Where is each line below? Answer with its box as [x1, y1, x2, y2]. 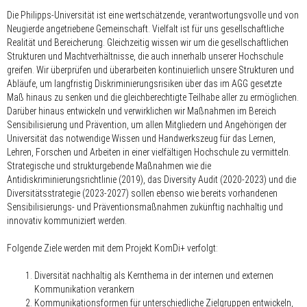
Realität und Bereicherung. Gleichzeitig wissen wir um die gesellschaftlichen [7, 36, 288, 48]
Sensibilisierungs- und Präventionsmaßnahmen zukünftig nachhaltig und [7, 201, 283, 212]
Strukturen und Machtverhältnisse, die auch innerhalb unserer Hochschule [7, 50, 283, 62]
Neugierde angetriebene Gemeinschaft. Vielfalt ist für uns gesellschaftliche [7, 23, 284, 34]
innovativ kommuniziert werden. [7, 214, 127, 226]
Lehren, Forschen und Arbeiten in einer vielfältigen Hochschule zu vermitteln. [7, 146, 291, 158]
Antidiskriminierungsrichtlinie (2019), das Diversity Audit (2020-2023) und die [7, 173, 296, 185]
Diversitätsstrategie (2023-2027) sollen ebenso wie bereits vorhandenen [7, 187, 278, 199]
